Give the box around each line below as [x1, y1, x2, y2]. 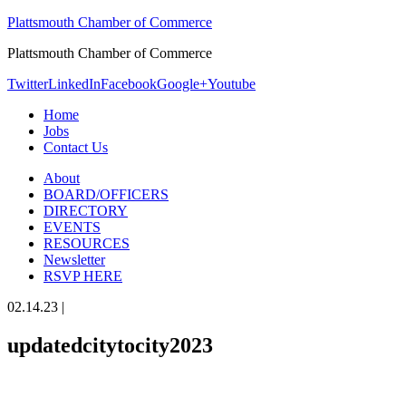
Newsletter [43, 252, 105, 267]
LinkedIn [48, 76, 101, 92]
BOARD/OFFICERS [43, 187, 169, 202]
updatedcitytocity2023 [7, 333, 213, 357]
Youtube [208, 76, 256, 92]
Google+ [157, 76, 208, 92]
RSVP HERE [43, 268, 122, 284]
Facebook [101, 76, 157, 92]
